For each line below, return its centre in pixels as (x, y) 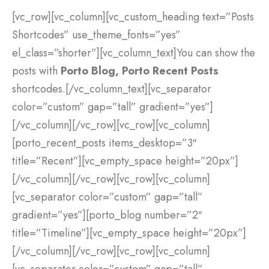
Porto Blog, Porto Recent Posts (140, 71)
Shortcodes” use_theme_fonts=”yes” (96, 35)
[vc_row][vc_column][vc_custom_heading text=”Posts (133, 17)
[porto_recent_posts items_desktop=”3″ (104, 143)
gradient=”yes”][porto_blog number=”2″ (107, 215)
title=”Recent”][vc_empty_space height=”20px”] (125, 161)
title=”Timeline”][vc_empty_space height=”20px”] (129, 233)
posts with (36, 71)
